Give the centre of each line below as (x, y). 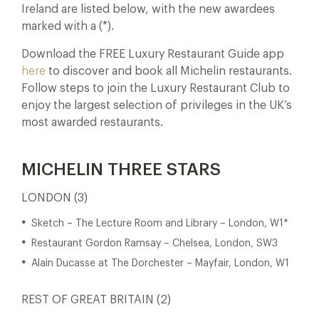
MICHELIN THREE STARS (121, 169)
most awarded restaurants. (94, 122)
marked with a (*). (68, 26)
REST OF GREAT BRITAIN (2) (96, 300)
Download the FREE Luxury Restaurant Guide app (153, 54)
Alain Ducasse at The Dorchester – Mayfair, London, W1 (160, 263)
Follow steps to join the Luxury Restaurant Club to (156, 88)
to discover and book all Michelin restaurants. (169, 71)
